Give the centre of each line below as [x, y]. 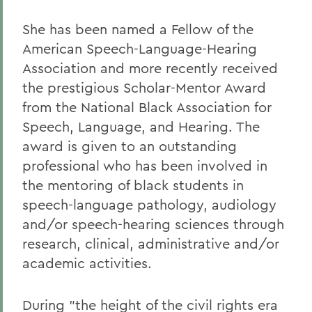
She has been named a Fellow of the [138, 29]
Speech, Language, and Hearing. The [141, 126]
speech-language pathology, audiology [149, 204]
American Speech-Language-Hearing [140, 48]
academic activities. [87, 263]
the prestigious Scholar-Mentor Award [144, 87]
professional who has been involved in [145, 165]
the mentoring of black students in [133, 185]
